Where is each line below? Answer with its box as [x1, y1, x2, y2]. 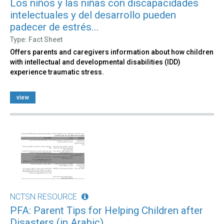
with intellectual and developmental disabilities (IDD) [10, 57, 180, 66]
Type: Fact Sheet [10, 35, 62, 43]
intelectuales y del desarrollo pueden [10, 8, 176, 21]
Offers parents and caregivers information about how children [10, 47, 213, 56]
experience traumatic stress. [10, 67, 104, 76]
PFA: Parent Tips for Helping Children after [10, 204, 203, 217]
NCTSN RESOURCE [10, 192, 77, 202]
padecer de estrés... [10, 20, 99, 33]
